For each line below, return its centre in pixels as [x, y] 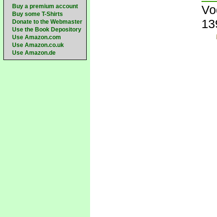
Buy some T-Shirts [38, 14]
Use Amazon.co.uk [38, 45]
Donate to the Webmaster [47, 22]
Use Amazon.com [37, 37]
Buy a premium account [45, 6]
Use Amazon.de [34, 53]
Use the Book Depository [47, 30]
